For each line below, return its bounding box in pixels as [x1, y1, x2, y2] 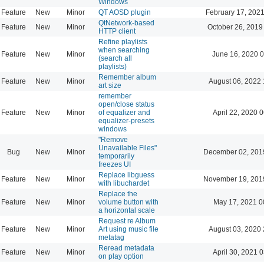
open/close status [98, 100, 154, 108]
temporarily [98, 151, 134, 160]
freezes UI [98, 160, 131, 169]
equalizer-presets [98, 116, 154, 125]
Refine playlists [98, 37, 147, 46]
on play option [98, 252, 144, 260]
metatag [98, 233, 124, 242]
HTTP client [98, 27, 136, 35]
